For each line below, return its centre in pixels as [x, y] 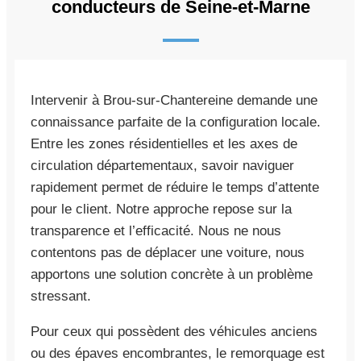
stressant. [61, 296]
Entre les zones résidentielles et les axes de [164, 143]
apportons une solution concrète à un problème [172, 274]
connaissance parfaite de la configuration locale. [176, 122]
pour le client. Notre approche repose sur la [161, 209]
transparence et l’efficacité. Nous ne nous [156, 230]
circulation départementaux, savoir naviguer [162, 165]
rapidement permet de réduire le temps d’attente [175, 187]
